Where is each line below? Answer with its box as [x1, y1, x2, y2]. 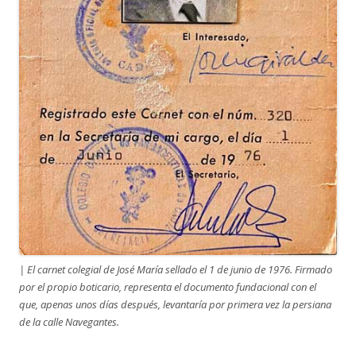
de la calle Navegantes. [19, 314, 119, 329]
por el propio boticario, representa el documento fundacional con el [19, 279, 316, 294]
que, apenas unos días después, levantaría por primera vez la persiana [19, 296, 331, 311]
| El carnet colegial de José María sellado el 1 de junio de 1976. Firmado [19, 261, 332, 277]
